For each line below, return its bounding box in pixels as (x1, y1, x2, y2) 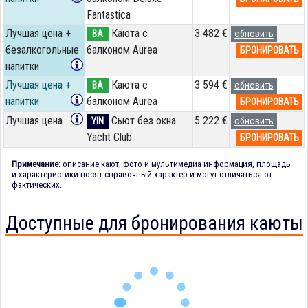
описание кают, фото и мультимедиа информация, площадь (60, 158, 291, 169)
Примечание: (12, 158, 60, 169)
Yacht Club (86, 130, 132, 144)
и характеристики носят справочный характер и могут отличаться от (12, 168, 272, 179)
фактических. (12, 179, 62, 190)
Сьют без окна (108, 113, 176, 127)
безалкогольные (5, 43, 79, 56)
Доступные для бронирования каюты (5, 211, 303, 234)
